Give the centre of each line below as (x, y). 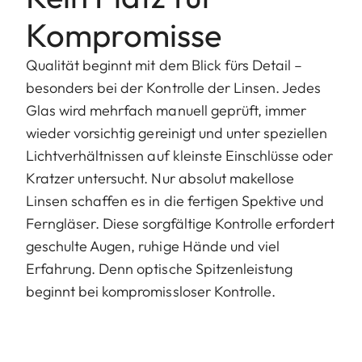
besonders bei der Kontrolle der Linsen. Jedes (174, 87)
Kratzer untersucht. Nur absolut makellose (160, 178)
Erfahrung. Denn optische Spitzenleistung (159, 268)
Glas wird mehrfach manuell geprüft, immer (166, 110)
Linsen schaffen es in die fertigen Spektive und (175, 200)
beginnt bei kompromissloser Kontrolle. (151, 291)
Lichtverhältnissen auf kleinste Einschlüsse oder (180, 155)
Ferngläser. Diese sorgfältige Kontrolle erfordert (181, 223)
